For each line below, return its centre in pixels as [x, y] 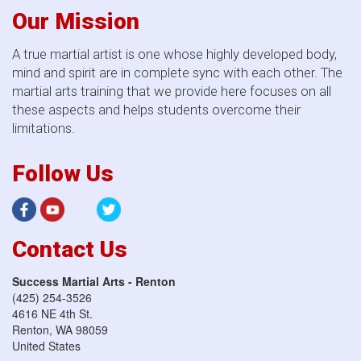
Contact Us [70, 249]
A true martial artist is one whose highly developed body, [174, 54]
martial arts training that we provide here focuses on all [172, 91]
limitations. [44, 128]
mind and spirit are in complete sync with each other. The [177, 72]
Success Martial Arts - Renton [94, 281]
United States [46, 345]
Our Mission [76, 21]
